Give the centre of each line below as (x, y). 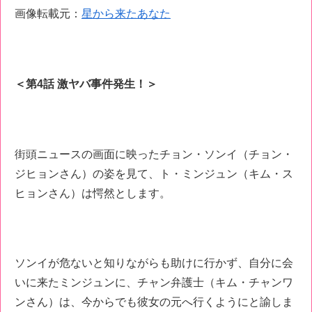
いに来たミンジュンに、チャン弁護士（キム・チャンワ (154, 283)
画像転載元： (48, 14)
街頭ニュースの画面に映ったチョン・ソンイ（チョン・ (154, 154)
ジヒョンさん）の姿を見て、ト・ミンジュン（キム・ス (154, 173)
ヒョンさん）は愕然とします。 (93, 193)
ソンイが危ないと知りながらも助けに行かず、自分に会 (154, 263)
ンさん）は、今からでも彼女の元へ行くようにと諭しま (154, 302)
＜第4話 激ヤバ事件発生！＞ (86, 84)
